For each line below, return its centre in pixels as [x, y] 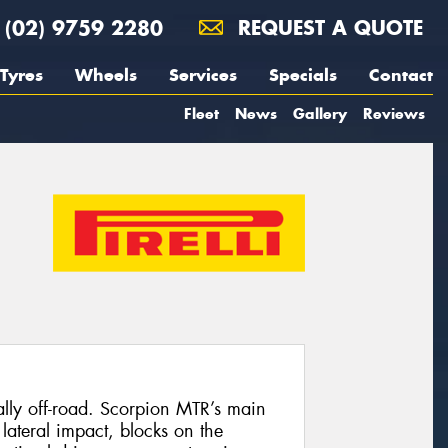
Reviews [394, 113]
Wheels [106, 75]
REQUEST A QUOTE [327, 27]
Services [203, 75]
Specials [303, 75]
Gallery [320, 113]
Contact [401, 75]
